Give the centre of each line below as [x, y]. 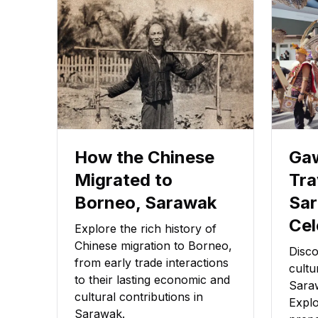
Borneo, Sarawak [146, 203]
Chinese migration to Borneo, [153, 246]
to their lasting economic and [152, 280]
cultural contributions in [139, 297]
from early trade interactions [152, 263]
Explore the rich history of [146, 229]
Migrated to [124, 180]
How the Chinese [144, 158]
